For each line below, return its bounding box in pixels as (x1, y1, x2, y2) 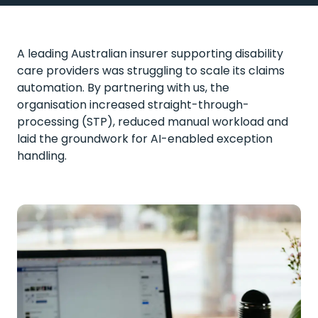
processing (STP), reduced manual (17, 114, 212, 130)
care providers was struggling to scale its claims (17, 62, 285, 79)
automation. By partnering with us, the (17, 79, 229, 96)
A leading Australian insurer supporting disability (17, 45, 283, 62)
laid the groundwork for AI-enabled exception (17, 131, 273, 147)
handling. (17, 148, 67, 164)
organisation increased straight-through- (17, 97, 249, 113)
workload (212, 114, 264, 130)
